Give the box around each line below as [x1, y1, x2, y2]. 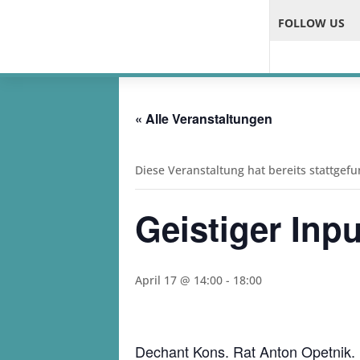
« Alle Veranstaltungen [135, 109, 272, 128]
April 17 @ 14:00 [135, 272, 223, 288]
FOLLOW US [278, 14, 345, 31]
